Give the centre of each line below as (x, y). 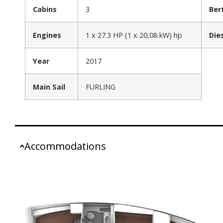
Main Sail (49, 87)
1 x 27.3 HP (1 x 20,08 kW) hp (134, 35)
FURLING (101, 87)
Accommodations (65, 146)
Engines (47, 35)
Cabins (45, 9)
